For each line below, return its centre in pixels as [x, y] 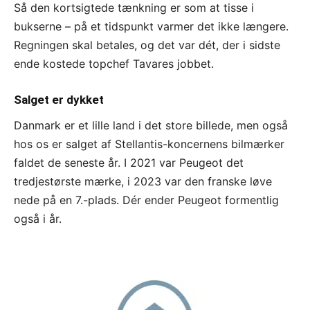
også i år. [38, 218]
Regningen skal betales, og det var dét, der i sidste [147, 45]
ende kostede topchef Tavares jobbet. [114, 63]
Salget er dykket [59, 99]
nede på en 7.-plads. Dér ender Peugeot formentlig [146, 200]
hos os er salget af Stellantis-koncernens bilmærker [149, 144]
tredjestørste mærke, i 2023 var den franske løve [143, 181]
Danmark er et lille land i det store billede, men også [151, 125]
